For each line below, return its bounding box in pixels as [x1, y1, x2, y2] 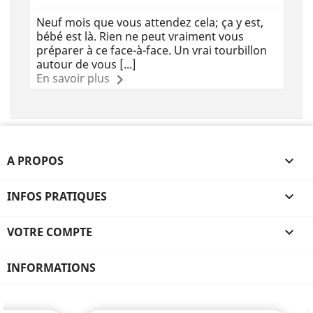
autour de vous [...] [36, 56, 136, 72]
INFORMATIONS [7, 259, 96, 275]
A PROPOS [7, 152, 64, 168]
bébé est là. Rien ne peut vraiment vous [36, 28, 244, 44]
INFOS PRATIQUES [7, 188, 107, 204]
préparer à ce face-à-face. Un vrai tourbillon [36, 42, 267, 58]
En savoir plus [36, 70, 110, 86]
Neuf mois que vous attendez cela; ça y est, [36, 14, 263, 30]
